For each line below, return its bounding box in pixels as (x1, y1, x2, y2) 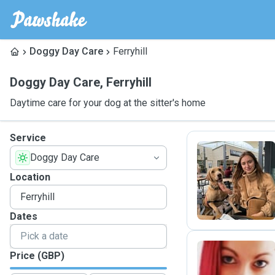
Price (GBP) (10, 250, 64, 261)
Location (10, 171, 50, 183)
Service (10, 132, 46, 144)
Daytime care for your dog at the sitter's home (10, 97, 206, 109)
